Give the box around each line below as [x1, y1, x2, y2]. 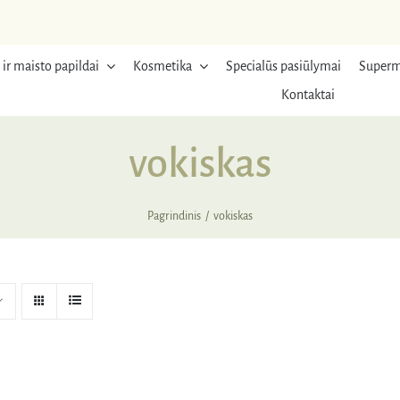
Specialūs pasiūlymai [225, 59, 341, 73]
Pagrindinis [147, 210, 201, 222]
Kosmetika [132, 59, 192, 73]
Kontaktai [281, 87, 336, 102]
